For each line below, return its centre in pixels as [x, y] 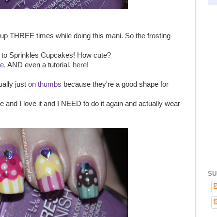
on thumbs [45, 84]
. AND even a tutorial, [38, 65]
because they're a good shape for [115, 84]
